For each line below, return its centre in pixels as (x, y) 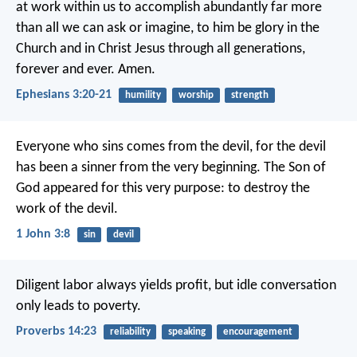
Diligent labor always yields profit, (114, 285)
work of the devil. (67, 209)
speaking (186, 331)
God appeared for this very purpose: (120, 188)
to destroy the (267, 188)
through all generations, (235, 49)
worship (196, 96)
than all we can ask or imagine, (105, 29)
